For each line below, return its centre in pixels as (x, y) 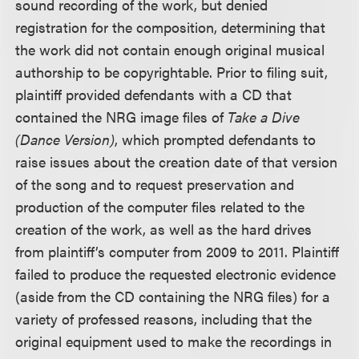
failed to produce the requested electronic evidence (176, 274)
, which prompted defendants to (216, 139)
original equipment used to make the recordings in (174, 341)
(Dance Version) (65, 139)
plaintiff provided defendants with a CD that (154, 94)
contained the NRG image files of (122, 117)
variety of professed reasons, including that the (164, 319)
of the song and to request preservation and (155, 184)
